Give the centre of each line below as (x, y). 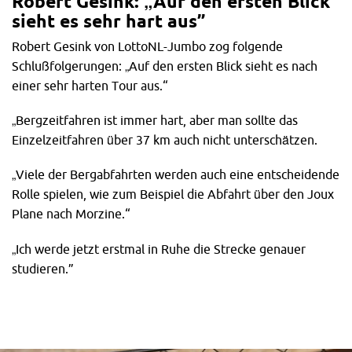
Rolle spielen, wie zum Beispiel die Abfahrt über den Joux (173, 194)
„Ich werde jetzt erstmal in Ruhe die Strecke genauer (159, 249)
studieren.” (43, 268)
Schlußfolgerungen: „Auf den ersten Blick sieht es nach (165, 66)
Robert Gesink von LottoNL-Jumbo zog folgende (147, 47)
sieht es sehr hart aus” (108, 21)
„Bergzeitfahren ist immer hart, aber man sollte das (155, 121)
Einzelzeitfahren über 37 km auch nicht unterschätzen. (165, 140)
